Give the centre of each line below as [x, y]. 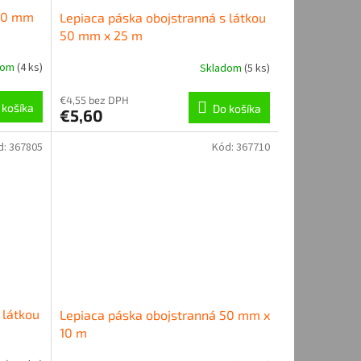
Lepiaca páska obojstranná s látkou [162, 18]
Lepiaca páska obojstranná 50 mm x [164, 315]
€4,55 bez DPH [94, 100]
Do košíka [237, 109]
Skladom [222, 68]
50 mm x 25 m [101, 35]
